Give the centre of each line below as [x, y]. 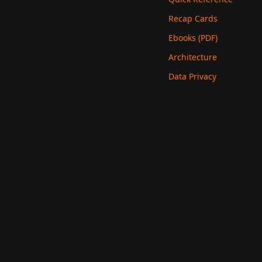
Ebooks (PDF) [193, 38]
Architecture [193, 57]
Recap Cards [193, 18]
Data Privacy [192, 76]
